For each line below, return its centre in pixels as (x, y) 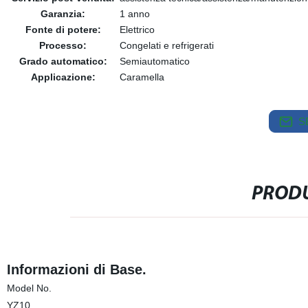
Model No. (29, 288)
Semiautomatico (154, 61)
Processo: (63, 45)
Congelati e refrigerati (166, 45)
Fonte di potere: (63, 30)
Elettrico (137, 30)
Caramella (142, 77)
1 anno (134, 14)
